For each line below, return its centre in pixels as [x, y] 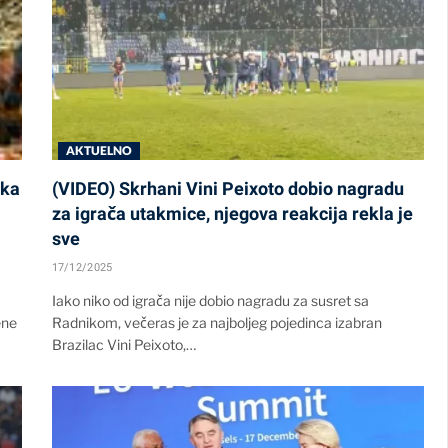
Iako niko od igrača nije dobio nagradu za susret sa [210, 300]
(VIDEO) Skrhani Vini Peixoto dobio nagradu [227, 188]
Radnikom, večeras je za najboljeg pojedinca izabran [216, 322]
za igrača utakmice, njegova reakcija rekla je [232, 213]
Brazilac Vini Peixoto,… [123, 344]
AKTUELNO [99, 150]
